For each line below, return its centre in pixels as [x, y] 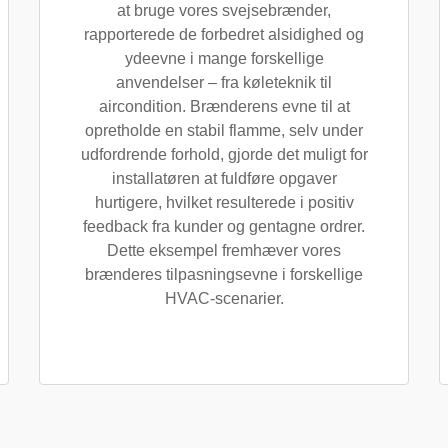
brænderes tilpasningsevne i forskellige [224, 274]
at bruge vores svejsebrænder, [224, 10]
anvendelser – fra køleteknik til [224, 82]
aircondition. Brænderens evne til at [224, 106]
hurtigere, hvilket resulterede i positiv [224, 202]
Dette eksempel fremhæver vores [224, 250]
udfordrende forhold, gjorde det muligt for [224, 154]
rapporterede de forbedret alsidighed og [224, 34]
